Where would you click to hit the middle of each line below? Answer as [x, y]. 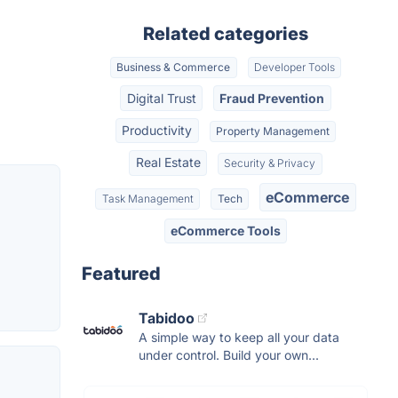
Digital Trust [161, 98]
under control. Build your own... [229, 355]
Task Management [147, 198]
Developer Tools [294, 68]
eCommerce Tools [226, 231]
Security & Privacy [270, 163]
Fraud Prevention [272, 98]
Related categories [226, 34]
